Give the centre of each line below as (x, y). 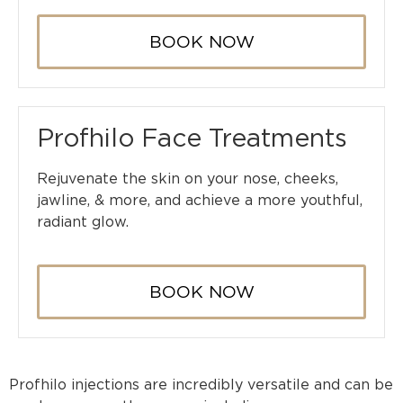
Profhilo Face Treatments (192, 138)
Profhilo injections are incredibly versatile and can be (201, 384)
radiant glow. (83, 222)
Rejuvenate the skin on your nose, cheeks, (188, 179)
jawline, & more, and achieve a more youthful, (200, 201)
